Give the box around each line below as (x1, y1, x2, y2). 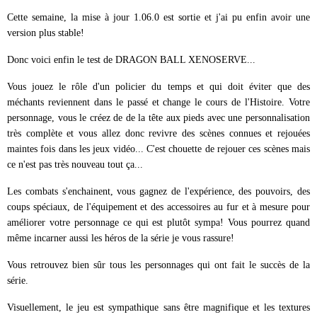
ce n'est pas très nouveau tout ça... (7, 158, 143, 170)
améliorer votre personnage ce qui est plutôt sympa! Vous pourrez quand (7, 217, 310, 228)
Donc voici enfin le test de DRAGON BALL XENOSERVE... (7, 54, 255, 65)
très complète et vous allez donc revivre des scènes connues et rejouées (7, 127, 310, 139)
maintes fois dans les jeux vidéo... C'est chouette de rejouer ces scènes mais (7, 143, 310, 154)
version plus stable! (7, 27, 84, 38)
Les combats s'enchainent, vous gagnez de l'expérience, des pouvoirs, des (7, 185, 310, 197)
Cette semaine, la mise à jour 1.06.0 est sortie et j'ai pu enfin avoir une (7, 11, 310, 23)
